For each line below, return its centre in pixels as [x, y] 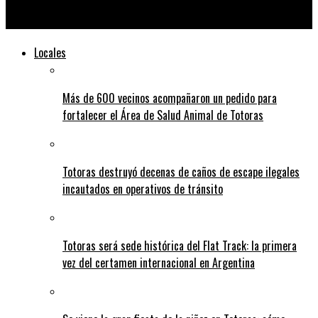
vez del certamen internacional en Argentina [159, 263]
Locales [50, 53]
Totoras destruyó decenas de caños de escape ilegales [181, 172]
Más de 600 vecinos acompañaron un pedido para [170, 98]
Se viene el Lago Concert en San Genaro [101, 21]
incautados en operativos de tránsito [143, 189]
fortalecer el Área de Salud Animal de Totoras [163, 115]
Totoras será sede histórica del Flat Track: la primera [180, 246]
